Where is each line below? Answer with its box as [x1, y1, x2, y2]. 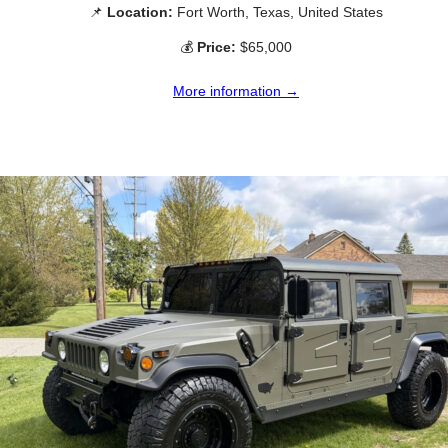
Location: [107, 3, 173, 20]
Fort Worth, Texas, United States [173, 3, 383, 20]
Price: [197, 38, 236, 55]
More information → [173, 82, 299, 99]
